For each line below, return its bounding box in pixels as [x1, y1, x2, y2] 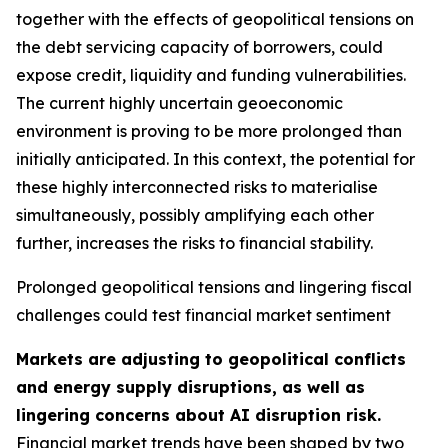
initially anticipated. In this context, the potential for [16, 149, 415, 169]
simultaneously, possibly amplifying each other [16, 205, 374, 225]
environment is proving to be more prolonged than [16, 121, 402, 141]
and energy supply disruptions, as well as [16, 377, 365, 397]
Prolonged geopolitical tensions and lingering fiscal [16, 277, 412, 297]
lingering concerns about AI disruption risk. [16, 405, 381, 425]
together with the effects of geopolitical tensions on [16, 9, 414, 29]
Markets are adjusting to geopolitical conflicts [16, 349, 406, 369]
